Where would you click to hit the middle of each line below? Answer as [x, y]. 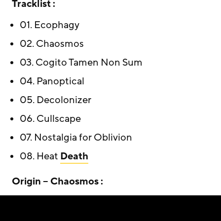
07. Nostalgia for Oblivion [76, 137]
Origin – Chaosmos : [57, 181]
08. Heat [40, 156]
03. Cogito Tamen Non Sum [81, 62]
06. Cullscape [50, 119]
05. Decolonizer [55, 100]
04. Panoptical [52, 81]
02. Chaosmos [52, 44]
